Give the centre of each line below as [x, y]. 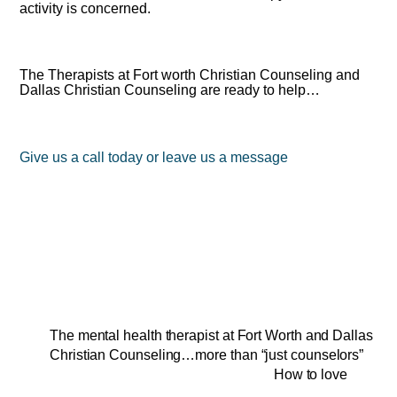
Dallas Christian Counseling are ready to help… [170, 90]
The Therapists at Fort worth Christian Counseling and [190, 75]
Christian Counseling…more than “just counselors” [207, 355]
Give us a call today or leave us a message [154, 158]
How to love [310, 375]
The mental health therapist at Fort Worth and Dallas [211, 336]
